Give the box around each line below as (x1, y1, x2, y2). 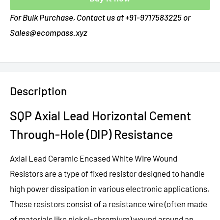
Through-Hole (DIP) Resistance (10, 126, 173, 141)
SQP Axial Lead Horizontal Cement (10, 108, 191, 123)
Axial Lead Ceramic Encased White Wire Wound (10, 153, 177, 163)
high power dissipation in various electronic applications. (10, 183, 210, 193)
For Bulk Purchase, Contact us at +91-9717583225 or (10, 12, 191, 22)
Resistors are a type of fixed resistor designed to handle (10, 168, 205, 178)
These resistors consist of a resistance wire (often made (10, 198, 207, 209)
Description (10, 84, 67, 98)
